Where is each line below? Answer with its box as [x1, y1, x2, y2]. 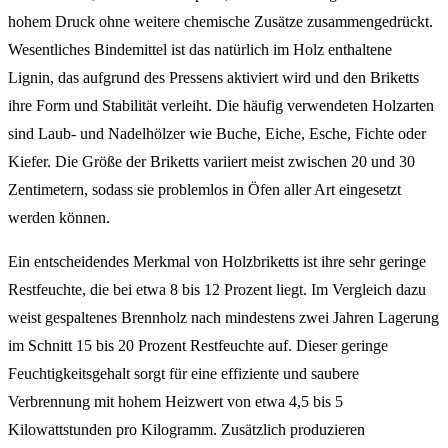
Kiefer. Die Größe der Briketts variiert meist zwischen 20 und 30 [8, 152, 415, 170]
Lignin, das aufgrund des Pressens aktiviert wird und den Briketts [8, 68, 419, 86]
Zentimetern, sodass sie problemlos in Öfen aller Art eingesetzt [8, 180, 401, 198]
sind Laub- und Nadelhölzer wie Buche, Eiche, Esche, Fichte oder [8, 124, 426, 142]
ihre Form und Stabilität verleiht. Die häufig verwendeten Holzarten [8, 96, 434, 114]
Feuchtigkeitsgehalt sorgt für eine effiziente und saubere [8, 364, 359, 382]
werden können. [8, 208, 110, 226]
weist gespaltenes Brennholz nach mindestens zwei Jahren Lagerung [8, 308, 439, 326]
